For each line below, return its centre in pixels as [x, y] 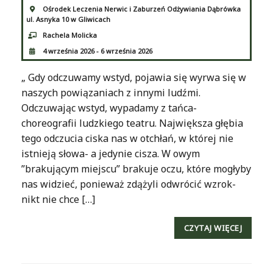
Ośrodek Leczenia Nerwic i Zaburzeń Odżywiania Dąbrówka [142, 9]
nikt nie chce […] [58, 199]
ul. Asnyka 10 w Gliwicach [68, 19]
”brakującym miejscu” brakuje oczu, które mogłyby [136, 168]
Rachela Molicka [70, 35]
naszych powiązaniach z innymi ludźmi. [111, 92]
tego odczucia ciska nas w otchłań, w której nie [127, 138]
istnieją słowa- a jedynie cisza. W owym [111, 153]
